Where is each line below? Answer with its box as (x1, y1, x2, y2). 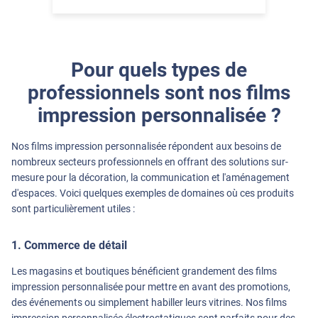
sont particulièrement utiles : (11, 202, 135, 214)
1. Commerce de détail (11, 238, 127, 252)
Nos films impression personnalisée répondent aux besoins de (11, 140, 281, 152)
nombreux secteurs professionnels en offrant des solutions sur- (11, 155, 288, 168)
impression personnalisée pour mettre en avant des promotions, (11, 280, 290, 292)
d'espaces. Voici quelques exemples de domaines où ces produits (11, 187, 294, 199)
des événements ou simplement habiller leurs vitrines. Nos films (11, 296, 287, 308)
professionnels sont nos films (28, 80, 290, 104)
